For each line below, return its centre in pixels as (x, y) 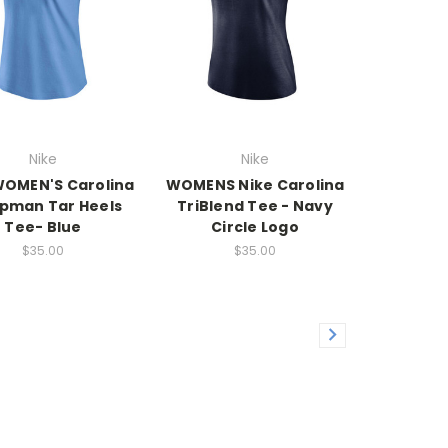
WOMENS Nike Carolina (255, 185)
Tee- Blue (43, 227)
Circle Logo (255, 227)
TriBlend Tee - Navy (255, 206)
